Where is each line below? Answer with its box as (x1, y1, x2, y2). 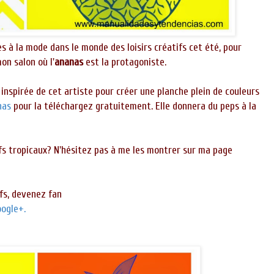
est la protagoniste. (83, 56, 166, 69)
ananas (54, 56, 83, 69)
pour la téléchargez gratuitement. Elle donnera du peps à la (13, 100, 256, 113)
